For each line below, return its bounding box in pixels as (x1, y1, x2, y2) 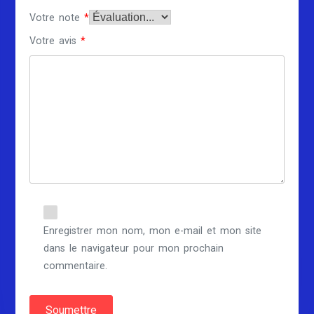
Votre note (29, 11, 85, 24)
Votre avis (29, 34, 81, 47)
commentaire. (43, 259, 108, 272)
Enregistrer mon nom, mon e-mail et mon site (43, 224, 262, 237)
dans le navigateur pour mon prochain (43, 242, 224, 254)
